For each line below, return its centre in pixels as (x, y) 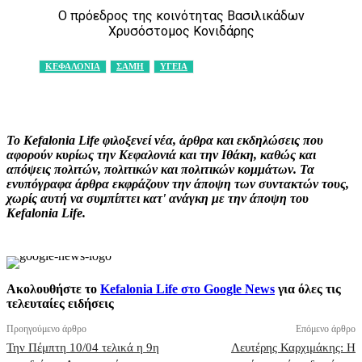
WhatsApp (315, 92)
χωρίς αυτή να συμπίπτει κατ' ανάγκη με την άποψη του (158, 199)
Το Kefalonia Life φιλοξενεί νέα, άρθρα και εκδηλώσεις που (165, 141)
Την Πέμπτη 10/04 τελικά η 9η (83, 348)
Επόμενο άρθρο (325, 329)
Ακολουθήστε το (53, 289)
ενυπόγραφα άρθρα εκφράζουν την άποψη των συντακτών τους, (178, 184)
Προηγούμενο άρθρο (46, 329)
